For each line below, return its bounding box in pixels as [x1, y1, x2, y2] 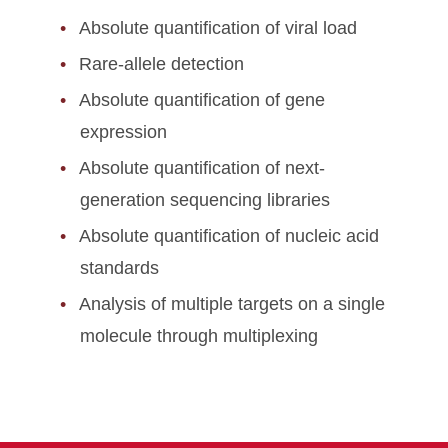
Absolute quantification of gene [79, 90, 325, 110]
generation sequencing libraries [80, 190, 330, 210]
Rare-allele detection [79, 54, 244, 74]
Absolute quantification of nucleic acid [79, 226, 379, 246]
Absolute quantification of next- [79, 158, 325, 178]
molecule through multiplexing [80, 326, 318, 346]
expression [80, 122, 167, 142]
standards [80, 258, 159, 278]
